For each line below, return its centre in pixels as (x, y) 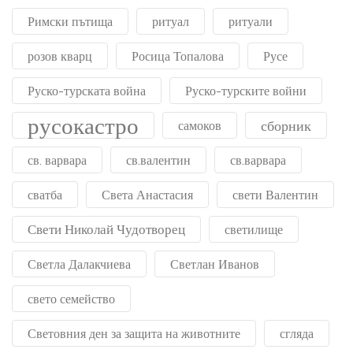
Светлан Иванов (215, 264)
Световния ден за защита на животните (134, 334)
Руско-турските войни (246, 91)
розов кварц (60, 56)
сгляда (297, 334)
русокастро (83, 126)
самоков (200, 126)
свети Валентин (275, 195)
